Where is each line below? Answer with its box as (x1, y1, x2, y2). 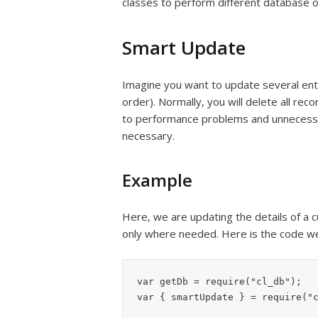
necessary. (122, 128, 175, 143)
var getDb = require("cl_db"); (137, 276, 302, 287)
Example (122, 168, 192, 192)
